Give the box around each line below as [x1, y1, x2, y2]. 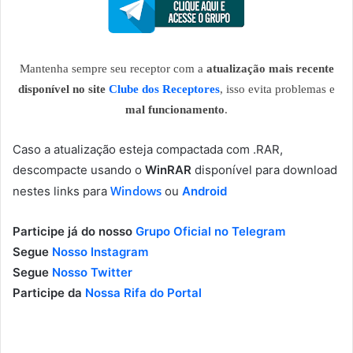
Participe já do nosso [13, 224, 136, 240]
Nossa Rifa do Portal [85, 285, 202, 301]
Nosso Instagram [52, 244, 148, 260]
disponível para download [191, 162, 337, 178]
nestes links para [13, 184, 107, 199]
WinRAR [145, 162, 191, 178]
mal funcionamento [125, 103, 225, 117]
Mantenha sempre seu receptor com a [19, 62, 206, 76]
